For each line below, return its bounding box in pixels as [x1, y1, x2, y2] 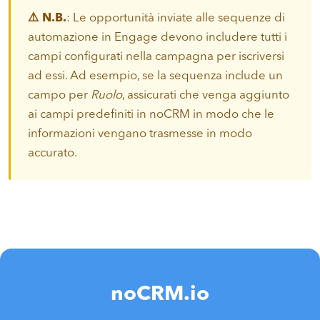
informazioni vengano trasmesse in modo [28, 128, 252, 141]
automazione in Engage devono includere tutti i [28, 31, 287, 44]
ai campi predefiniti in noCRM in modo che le [28, 109, 274, 121]
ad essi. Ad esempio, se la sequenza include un [28, 70, 283, 83]
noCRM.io [111, 284, 209, 306]
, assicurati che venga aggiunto [122, 89, 289, 102]
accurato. [28, 147, 77, 160]
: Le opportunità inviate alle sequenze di [66, 12, 285, 25]
